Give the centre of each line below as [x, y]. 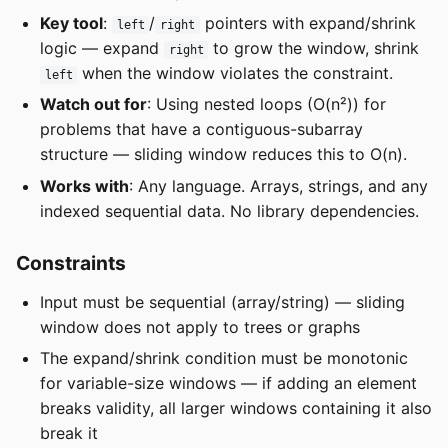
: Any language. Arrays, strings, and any [278, 185]
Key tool [71, 22]
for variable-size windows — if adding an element [228, 383]
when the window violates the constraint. [235, 72]
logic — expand [102, 47]
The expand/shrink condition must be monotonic [224, 358]
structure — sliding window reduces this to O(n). [223, 154]
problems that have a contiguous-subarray [201, 129]
